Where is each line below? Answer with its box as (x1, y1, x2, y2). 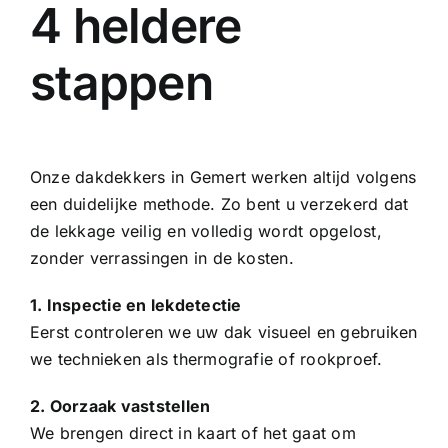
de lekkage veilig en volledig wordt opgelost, (29, 220, 382, 241)
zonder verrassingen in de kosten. (29, 247, 294, 268)
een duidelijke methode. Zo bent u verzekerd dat (29, 193, 409, 214)
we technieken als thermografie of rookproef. (29, 348, 383, 369)
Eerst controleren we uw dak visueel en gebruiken (29, 321, 418, 342)
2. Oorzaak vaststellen (29, 395, 211, 416)
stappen (29, 52, 213, 112)
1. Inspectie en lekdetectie (29, 294, 242, 315)
